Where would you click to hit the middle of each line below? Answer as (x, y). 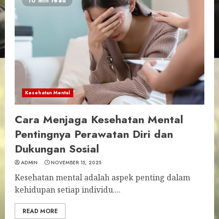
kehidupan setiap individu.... (68, 190)
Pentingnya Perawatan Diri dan (94, 134)
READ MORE (40, 211)
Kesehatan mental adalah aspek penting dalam (102, 177)
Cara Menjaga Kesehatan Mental (99, 119)
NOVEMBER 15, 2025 (76, 163)
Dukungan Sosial (57, 149)
